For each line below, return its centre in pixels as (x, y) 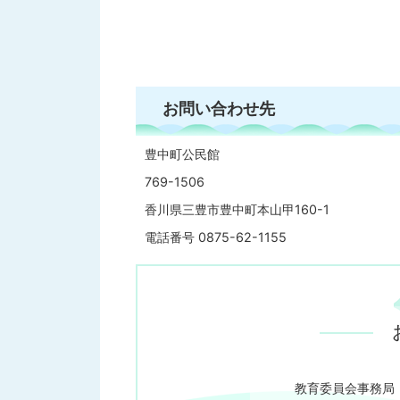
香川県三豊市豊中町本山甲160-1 (237, 209)
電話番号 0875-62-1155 (216, 237)
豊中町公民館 (182, 154)
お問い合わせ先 (219, 108)
